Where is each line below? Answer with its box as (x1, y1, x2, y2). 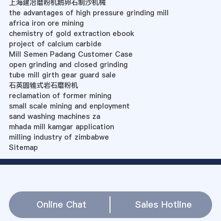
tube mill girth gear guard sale (8, 70, 116, 80)
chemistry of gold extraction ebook (8, 29, 134, 39)
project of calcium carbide (8, 39, 102, 49)
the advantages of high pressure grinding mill (8, 8, 169, 18)
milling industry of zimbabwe (8, 132, 109, 143)
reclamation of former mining (8, 91, 111, 101)
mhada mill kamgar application (8, 122, 114, 132)
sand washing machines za (8, 111, 100, 122)
